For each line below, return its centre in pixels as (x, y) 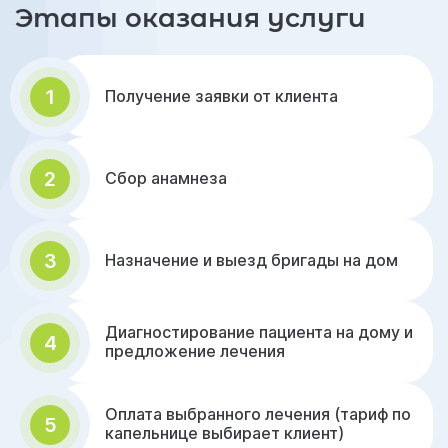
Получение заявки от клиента (221, 95)
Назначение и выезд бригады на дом (251, 259)
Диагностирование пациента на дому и (259, 332)
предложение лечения (195, 351)
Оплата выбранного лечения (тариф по (258, 414)
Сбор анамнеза (166, 177)
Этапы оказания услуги (190, 18)
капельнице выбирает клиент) (224, 433)
